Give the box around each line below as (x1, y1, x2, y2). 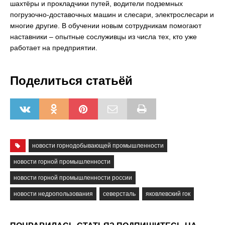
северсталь (103, 190, 136, 197)
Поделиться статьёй (10, 74, 133, 87)
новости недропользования (14, 190, 93, 197)
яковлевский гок (146, 190, 190, 197)
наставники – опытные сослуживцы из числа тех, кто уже (10, 33, 197, 41)
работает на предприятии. (10, 44, 97, 52)
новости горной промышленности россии (14, 174, 132, 181)
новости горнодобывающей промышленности (32, 142, 164, 149)
